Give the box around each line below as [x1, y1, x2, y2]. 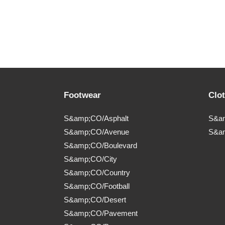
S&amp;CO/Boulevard [64, 141, 137, 150]
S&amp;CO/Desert [64, 195, 126, 204]
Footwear [64, 90, 101, 100]
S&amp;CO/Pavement [64, 209, 138, 218]
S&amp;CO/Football [64, 182, 130, 191]
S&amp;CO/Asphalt [64, 114, 129, 123]
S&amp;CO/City [64, 155, 117, 164]
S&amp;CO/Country [64, 168, 130, 177]
